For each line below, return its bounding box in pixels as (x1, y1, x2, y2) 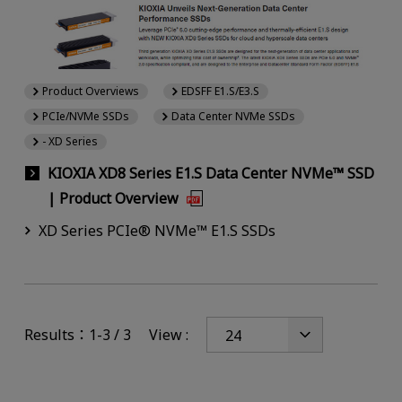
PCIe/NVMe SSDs (41, 108, 129, 124)
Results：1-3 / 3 (23, 325, 131, 345)
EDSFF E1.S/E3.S (181, 83, 260, 99)
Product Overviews (41, 83, 139, 99)
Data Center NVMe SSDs (171, 108, 296, 124)
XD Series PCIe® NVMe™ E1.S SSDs (38, 221, 275, 241)
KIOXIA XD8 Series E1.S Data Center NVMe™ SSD (47, 162, 374, 183)
